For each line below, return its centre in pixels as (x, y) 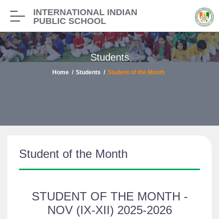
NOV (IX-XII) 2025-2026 (109, 210)
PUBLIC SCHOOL (70, 21)
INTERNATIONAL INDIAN (85, 12)
